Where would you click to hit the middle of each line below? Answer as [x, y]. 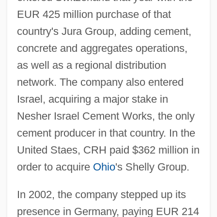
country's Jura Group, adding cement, [104, 31]
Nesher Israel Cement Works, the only [106, 116]
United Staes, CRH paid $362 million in [108, 150]
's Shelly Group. [152, 167]
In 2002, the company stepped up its [101, 194]
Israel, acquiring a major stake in [92, 99]
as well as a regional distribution [91, 65]
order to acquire [55, 167]
